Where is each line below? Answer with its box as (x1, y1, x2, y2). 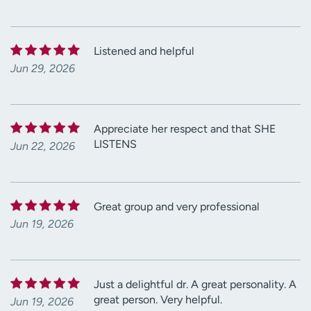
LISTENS (94, 137, 137, 151)
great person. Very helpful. (94, 292, 222, 306)
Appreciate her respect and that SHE (94, 121, 276, 135)
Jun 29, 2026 (10, 61, 75, 75)
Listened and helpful (94, 44, 194, 58)
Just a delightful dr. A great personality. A (94, 277, 296, 291)
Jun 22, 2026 (10, 139, 75, 153)
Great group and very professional (94, 199, 260, 213)
